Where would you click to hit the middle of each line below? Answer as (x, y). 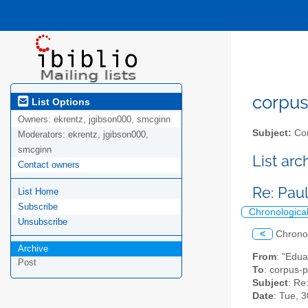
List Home (38, 192)
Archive (33, 249)
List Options (59, 101)
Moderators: (43, 135)
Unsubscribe (43, 222)
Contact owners (49, 165)
